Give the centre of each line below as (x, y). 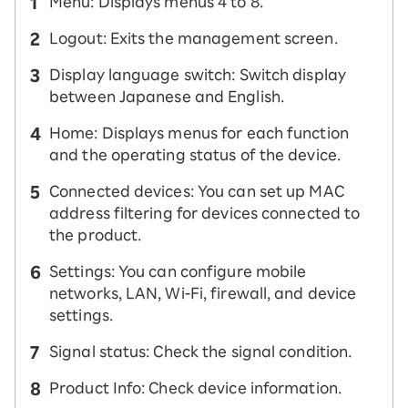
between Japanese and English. (167, 97)
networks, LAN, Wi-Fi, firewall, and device (203, 293)
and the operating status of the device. (195, 155)
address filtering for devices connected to (205, 213)
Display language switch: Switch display (198, 75)
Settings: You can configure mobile (178, 271)
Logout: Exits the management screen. (194, 38)
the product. (96, 235)
